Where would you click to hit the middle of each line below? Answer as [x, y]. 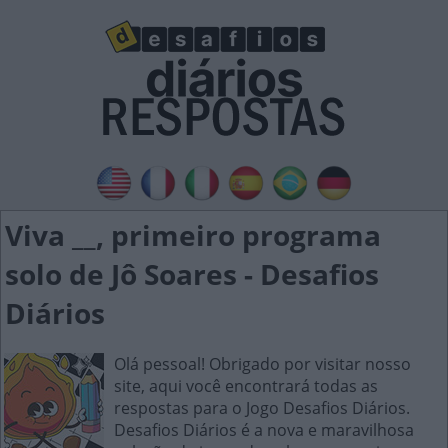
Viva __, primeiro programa [193, 235]
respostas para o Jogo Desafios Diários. [262, 408]
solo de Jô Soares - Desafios [192, 274]
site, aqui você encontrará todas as [246, 386]
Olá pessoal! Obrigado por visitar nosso [262, 364]
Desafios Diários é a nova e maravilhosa [264, 430]
